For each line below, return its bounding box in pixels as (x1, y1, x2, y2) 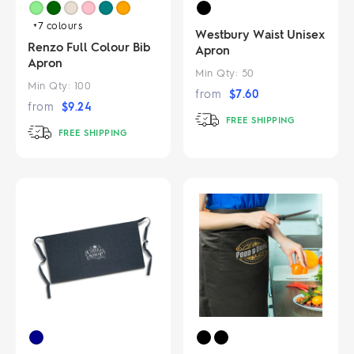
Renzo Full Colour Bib (28, 39, 150, 55)
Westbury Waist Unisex (195, 26, 326, 43)
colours (46, 19, 82, 32)
